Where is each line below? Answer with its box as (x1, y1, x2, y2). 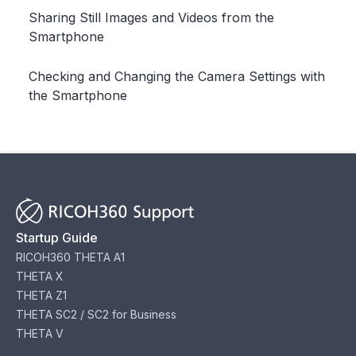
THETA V (16, 327, 64, 340)
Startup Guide (16, 230, 98, 246)
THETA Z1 (16, 288, 67, 302)
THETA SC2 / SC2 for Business (16, 308, 176, 321)
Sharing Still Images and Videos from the (29, 10, 274, 26)
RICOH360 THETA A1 (16, 250, 125, 264)
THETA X (16, 269, 64, 283)
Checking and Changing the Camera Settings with (29, 68, 325, 84)
